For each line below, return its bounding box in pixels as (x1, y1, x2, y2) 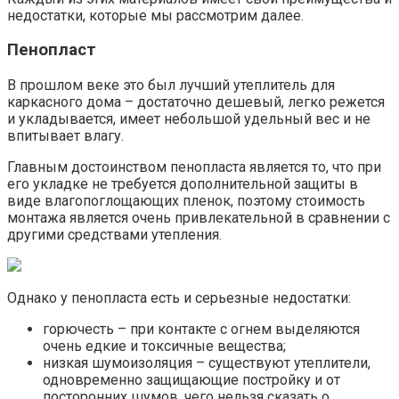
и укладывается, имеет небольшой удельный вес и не (7, 110, 370, 127)
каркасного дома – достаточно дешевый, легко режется (7, 93, 385, 110)
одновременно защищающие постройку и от (43, 370, 340, 388)
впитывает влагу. (7, 126, 124, 144)
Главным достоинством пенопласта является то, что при (7, 158, 381, 175)
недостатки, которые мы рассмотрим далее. (7, 6, 304, 24)
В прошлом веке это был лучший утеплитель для (7, 76, 335, 94)
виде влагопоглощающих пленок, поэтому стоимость (7, 191, 365, 209)
